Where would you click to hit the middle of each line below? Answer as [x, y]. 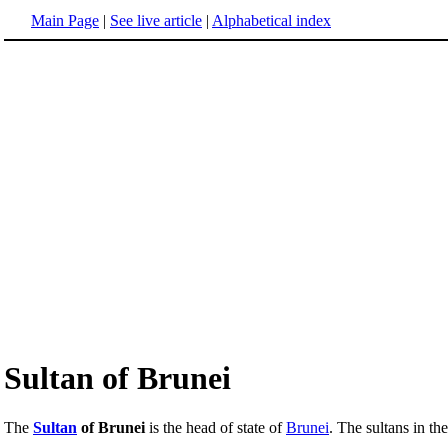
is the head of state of [215, 427]
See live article [156, 20]
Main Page [65, 20]
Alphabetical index [271, 20]
